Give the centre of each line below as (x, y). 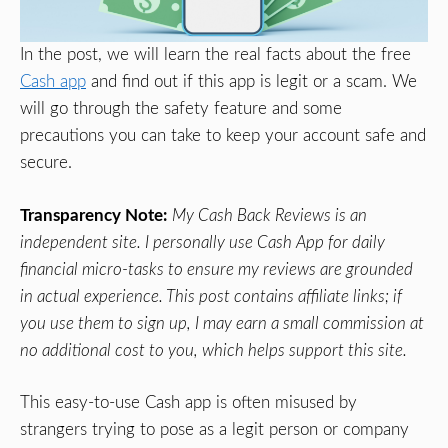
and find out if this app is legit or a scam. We (251, 82)
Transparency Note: (93, 215)
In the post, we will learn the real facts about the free (215, 55)
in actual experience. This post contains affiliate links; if (211, 296)
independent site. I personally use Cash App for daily (202, 242)
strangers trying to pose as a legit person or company (214, 430)
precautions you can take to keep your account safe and (223, 136)
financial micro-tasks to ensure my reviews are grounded (216, 269)
